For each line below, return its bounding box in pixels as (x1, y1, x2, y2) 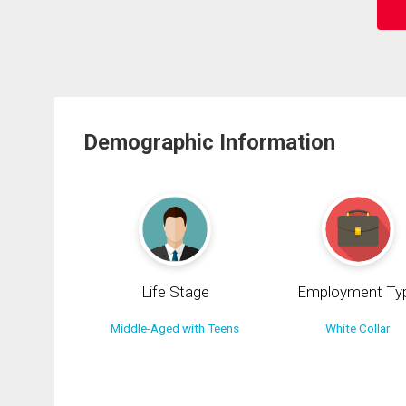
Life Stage (140, 283, 209, 302)
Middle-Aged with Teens (111, 321, 240, 336)
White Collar (325, 321, 391, 336)
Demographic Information (83, 129, 335, 155)
